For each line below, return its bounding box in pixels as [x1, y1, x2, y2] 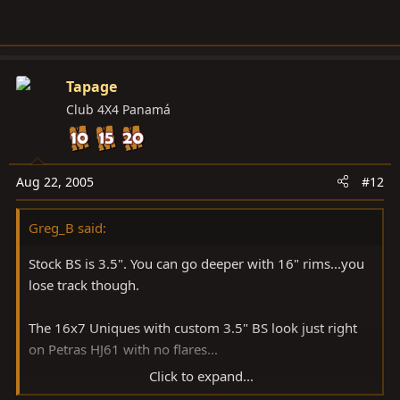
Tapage [66, 76, 117, 96]
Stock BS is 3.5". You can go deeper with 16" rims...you [29, 254, 364, 272]
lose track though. [29, 275, 139, 294]
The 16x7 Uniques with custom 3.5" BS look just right [29, 318, 357, 337]
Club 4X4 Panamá [66, 100, 171, 118]
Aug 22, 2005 [16, 172, 94, 190]
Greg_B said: [29, 218, 106, 237]
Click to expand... [148, 366, 254, 385]
